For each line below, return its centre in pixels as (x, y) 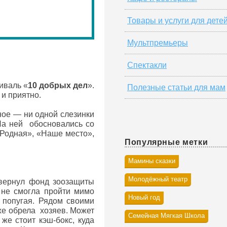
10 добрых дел (58, 85)
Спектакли (147, 65)
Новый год (144, 197)
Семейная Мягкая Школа (166, 216)
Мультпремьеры (158, 43)
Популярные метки (166, 142)
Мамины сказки (152, 161)
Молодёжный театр (158, 179)
